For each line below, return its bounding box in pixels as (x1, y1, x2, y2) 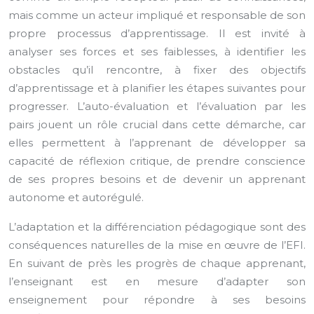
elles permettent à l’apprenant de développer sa (8, 136, 306, 149)
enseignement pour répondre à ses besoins (8, 293, 306, 306)
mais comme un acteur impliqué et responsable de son (8, 8, 306, 22)
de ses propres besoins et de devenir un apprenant (8, 172, 306, 186)
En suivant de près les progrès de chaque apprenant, (8, 257, 306, 270)
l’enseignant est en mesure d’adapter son (8, 275, 306, 288)
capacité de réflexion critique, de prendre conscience (8, 154, 306, 168)
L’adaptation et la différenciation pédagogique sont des (8, 220, 306, 233)
